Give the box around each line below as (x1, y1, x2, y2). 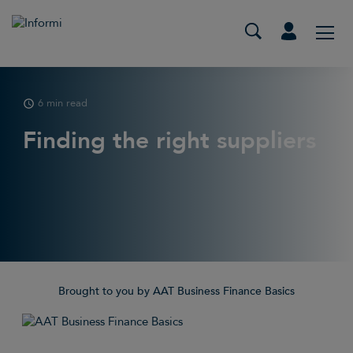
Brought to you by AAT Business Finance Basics (58, 284, 295, 299)
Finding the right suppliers (23, 124, 317, 157)
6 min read (38, 95, 88, 110)
